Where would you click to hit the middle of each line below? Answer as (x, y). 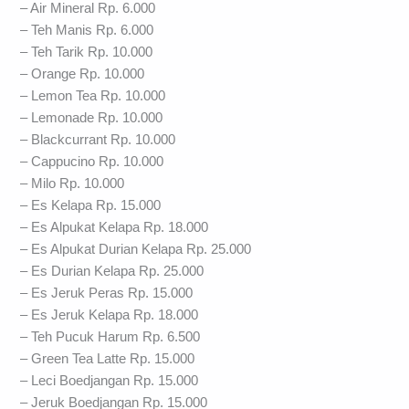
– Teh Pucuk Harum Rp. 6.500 (110, 336)
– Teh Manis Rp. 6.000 (87, 30)
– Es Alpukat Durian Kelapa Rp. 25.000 (136, 249)
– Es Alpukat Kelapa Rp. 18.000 (115, 227)
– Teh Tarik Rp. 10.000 (87, 52)
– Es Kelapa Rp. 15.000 (91, 205)
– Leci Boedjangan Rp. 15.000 (110, 380)
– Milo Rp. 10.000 (73, 183)
